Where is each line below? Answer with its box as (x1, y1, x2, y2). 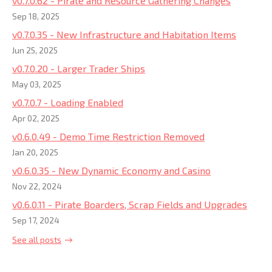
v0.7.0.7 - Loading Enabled (12, 96, 123, 108)
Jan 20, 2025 (12, 146, 58, 157)
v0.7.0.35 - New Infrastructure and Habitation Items (12, 28, 236, 40)
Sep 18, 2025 (12, 10, 59, 21)
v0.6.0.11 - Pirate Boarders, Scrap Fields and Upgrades (12, 198, 247, 210)
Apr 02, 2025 (12, 112, 59, 123)
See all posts (12, 234, 61, 245)
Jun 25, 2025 (12, 44, 58, 55)
